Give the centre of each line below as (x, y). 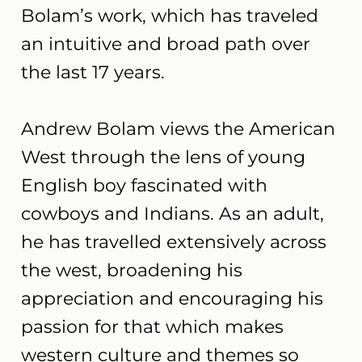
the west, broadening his (132, 270)
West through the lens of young (164, 157)
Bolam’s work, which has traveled (170, 15)
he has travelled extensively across (174, 242)
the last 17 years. (93, 72)
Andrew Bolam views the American (179, 128)
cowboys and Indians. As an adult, (173, 213)
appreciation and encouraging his (173, 298)
